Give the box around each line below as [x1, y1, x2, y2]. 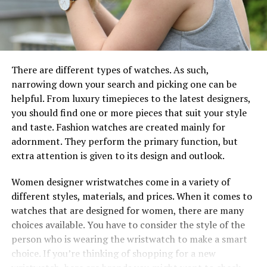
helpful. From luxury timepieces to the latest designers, [11, 91, 250, 105]
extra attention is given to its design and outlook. [11, 148, 226, 162]
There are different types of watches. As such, [11, 63, 209, 76]
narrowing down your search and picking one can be [11, 77, 237, 91]
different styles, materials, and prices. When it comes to [11, 189, 252, 203]
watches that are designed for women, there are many [11, 203, 244, 217]
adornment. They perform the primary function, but [11, 134, 238, 148]
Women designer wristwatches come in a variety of [11, 175, 230, 188]
